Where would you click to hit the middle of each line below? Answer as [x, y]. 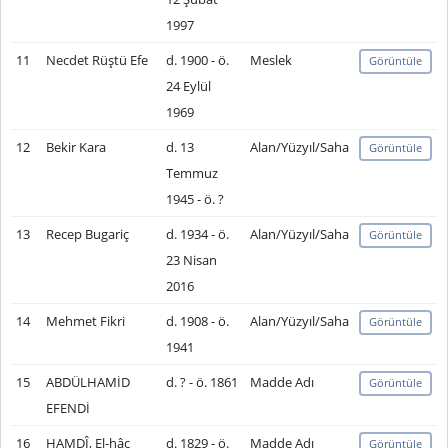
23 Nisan [191, 260]
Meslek [270, 60]
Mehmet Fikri [85, 321]
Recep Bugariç [87, 234]
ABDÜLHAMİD [87, 382]
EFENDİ [67, 408]
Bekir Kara [75, 147]
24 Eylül [188, 86]
